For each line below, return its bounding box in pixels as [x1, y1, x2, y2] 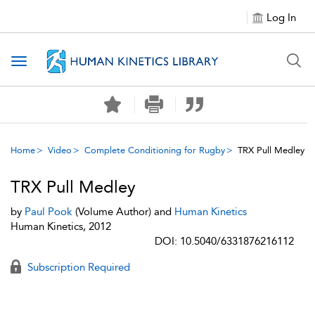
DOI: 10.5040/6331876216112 [155, 235, 294, 247]
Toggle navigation [18, 56, 110, 69]
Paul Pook [25, 205, 72, 218]
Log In [266, 11, 296, 24]
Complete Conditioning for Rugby [84, 145, 225, 155]
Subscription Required [25, 261, 130, 274]
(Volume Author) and [72, 205, 174, 218]
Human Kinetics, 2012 [11, 220, 111, 233]
